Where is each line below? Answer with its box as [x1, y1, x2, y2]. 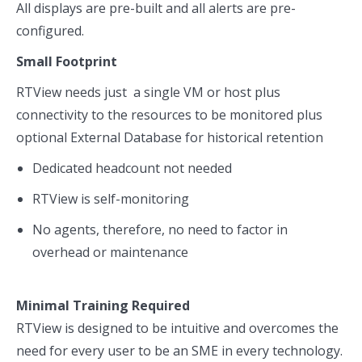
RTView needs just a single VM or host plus [16, 83, 280, 101]
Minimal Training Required [16, 297, 190, 314]
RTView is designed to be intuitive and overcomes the [16, 319, 339, 337]
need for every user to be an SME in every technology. [16, 342, 343, 360]
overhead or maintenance [32, 243, 188, 261]
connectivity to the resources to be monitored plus [16, 106, 322, 124]
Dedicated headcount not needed [32, 159, 232, 177]
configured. [16, 22, 84, 40]
